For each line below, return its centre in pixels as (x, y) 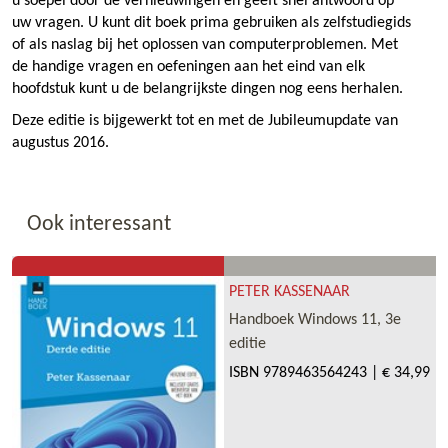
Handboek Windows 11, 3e (315, 319)
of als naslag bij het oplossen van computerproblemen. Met (205, 44)
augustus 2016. (60, 142)
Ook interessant (99, 224)
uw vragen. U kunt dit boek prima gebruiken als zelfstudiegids (211, 22)
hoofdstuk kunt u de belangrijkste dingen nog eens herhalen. (207, 88)
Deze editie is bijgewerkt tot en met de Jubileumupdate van (205, 120)
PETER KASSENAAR (289, 291)
